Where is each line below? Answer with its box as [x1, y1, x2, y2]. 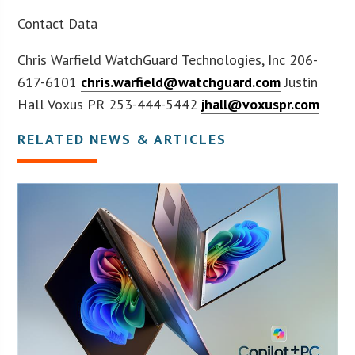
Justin [281, 72, 319, 91]
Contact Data [17, 13, 98, 32]
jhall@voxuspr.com [201, 94, 320, 113]
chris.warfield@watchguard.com [81, 72, 281, 91]
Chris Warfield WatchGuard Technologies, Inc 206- [17, 50, 319, 69]
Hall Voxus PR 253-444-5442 [17, 94, 202, 113]
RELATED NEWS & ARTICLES [17, 129, 227, 148]
